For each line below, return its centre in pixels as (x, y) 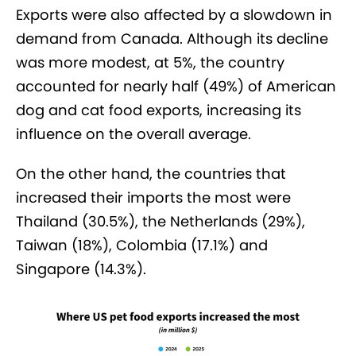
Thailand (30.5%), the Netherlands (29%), (161, 221)
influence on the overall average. (135, 133)
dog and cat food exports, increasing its (159, 110)
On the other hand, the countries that (151, 173)
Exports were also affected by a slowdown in (174, 14)
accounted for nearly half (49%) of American (176, 86)
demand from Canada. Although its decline (172, 38)
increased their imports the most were (153, 197)
